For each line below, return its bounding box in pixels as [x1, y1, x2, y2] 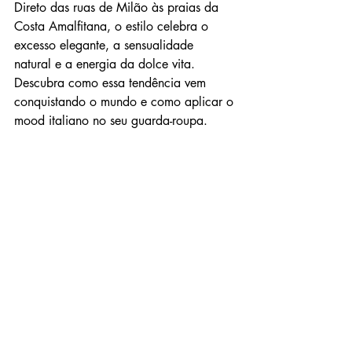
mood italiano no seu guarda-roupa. [14, 112, 207, 129]
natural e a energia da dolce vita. [14, 56, 199, 72]
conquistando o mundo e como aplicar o [14, 93, 237, 110]
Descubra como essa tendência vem [14, 75, 210, 91]
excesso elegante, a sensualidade [14, 37, 197, 53]
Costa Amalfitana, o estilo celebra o [14, 18, 212, 35]
